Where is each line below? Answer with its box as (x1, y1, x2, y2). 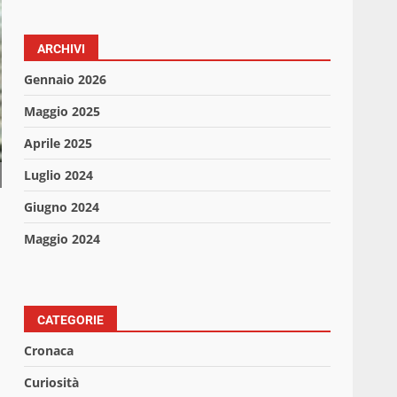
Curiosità (24, 374, 80, 392)
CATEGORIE (37, 313, 105, 328)
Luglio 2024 (24, 167, 94, 184)
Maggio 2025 (24, 103, 101, 121)
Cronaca (24, 342, 74, 360)
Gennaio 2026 (24, 71, 107, 89)
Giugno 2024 (24, 198, 100, 216)
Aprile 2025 (24, 135, 93, 152)
